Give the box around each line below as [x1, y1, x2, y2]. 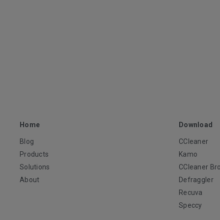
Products [20, 150, 49, 158]
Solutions [20, 163, 50, 171]
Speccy [179, 201, 202, 209]
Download [179, 120, 213, 129]
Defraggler [179, 175, 214, 184]
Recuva [179, 188, 203, 196]
